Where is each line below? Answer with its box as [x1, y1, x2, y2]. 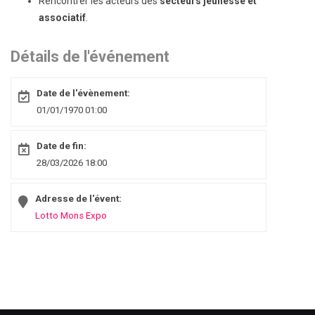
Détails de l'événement [11, 48, 169, 65]
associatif [39, 12, 86, 23]
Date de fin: [37, 141, 86, 151]
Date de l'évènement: [37, 88, 130, 98]
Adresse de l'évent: [35, 193, 122, 204]
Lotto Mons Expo [35, 210, 107, 221]
